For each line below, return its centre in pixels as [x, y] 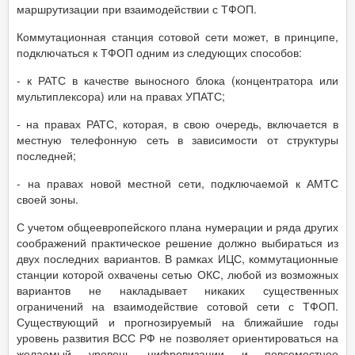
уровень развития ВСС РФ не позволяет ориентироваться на [177, 337]
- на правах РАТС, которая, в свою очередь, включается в [177, 123]
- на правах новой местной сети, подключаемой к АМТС [177, 183]
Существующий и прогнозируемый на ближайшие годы [177, 321]
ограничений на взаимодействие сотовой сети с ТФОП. [177, 305]
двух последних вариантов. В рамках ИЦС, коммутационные [177, 258]
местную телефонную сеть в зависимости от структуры [177, 139]
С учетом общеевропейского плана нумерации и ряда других [177, 226]
